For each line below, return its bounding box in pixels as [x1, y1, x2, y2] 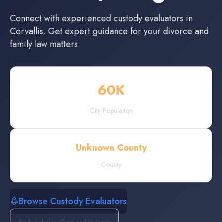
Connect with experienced [10, 12, 113, 25]
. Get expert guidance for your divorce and [43, 25, 209, 38]
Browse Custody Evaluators [19, 195, 127, 208]
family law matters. [10, 38, 80, 51]
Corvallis [10, 25, 43, 38]
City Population [89, 106, 133, 115]
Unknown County [75, 141, 147, 154]
